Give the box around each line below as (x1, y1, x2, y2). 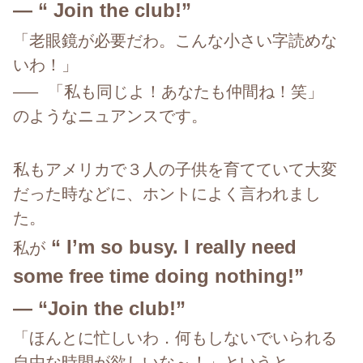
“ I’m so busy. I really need (45, 236, 297, 258)
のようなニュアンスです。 (13, 106, 207, 125)
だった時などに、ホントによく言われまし (13, 185, 321, 203)
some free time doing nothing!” (13, 265, 315, 288)
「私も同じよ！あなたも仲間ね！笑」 (48, 82, 340, 100)
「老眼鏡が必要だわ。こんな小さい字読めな (13, 31, 337, 49)
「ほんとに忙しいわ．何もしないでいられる (13, 328, 337, 347)
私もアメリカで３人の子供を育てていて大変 (13, 160, 337, 179)
